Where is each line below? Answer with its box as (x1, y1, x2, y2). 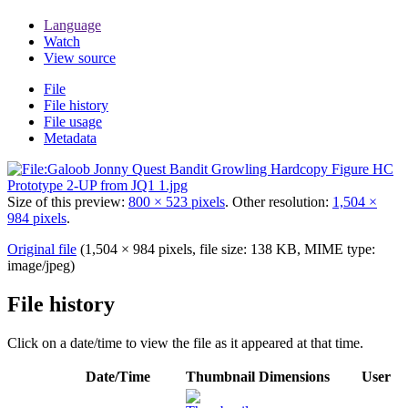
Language (44, 16, 101, 33)
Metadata (44, 129, 97, 146)
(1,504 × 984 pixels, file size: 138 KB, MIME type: (80, 240, 375, 257)
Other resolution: (232, 193, 332, 209)
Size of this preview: (7, 193, 128, 209)
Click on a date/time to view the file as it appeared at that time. (7, 334, 363, 351)
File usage (44, 113, 102, 129)
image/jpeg (7, 257, 70, 273)
